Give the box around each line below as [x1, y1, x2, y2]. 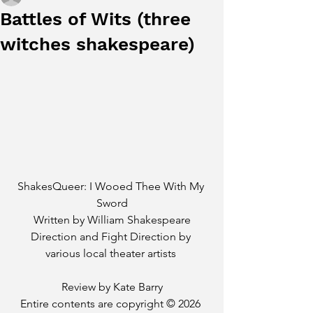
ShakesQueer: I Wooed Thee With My [17, 180, 207, 193]
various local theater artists [45, 247, 179, 260]
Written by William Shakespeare [33, 213, 191, 226]
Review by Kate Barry [61, 280, 163, 293]
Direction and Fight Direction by [30, 230, 194, 243]
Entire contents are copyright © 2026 [20, 297, 203, 310]
